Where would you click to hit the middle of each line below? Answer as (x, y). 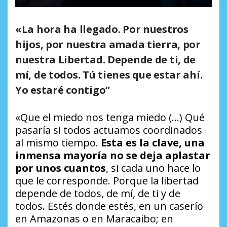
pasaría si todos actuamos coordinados (109, 130)
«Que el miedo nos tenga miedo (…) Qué (110, 118)
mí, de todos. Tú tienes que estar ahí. (109, 75)
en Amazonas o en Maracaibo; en (94, 219)
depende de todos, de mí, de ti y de (98, 194)
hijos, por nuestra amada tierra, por (108, 45)
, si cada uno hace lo (153, 168)
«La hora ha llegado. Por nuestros (102, 29)
